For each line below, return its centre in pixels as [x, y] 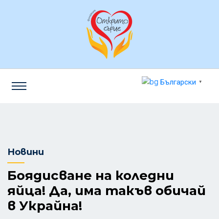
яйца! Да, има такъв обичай [107, 191]
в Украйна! [45, 206]
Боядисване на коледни [91, 175]
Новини [26, 152]
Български [178, 82]
